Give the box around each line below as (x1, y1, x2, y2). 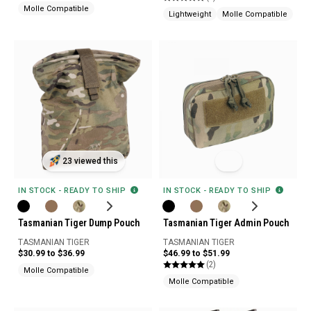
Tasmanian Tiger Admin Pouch (163, 217, 289, 229)
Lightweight (169, 9, 211, 19)
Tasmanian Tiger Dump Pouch (18, 217, 140, 229)
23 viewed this (62, 156, 117, 167)
